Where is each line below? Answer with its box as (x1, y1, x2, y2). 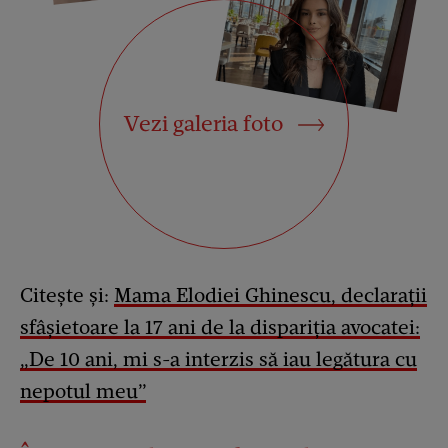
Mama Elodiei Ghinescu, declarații (114, 282, 427, 307)
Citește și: (20, 282, 114, 307)
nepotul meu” (20, 378, 146, 403)
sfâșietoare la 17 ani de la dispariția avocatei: (20, 314, 420, 339)
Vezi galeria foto (124, 109, 289, 137)
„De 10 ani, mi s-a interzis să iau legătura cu (20, 346, 417, 371)
